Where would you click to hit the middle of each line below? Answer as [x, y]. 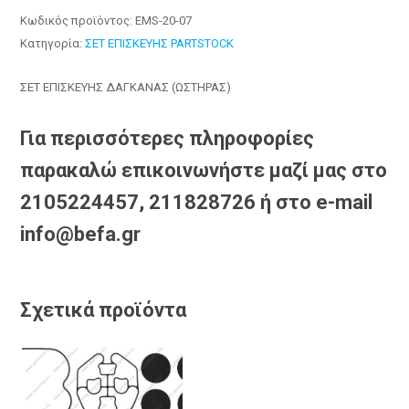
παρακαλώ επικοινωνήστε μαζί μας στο [204, 171]
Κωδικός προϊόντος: [78, 21]
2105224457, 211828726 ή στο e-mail [197, 203]
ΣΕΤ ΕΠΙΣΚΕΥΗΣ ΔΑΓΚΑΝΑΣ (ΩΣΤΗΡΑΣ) [126, 88]
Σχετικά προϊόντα [104, 310]
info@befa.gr [81, 235]
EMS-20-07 [164, 21]
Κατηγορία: [53, 44]
